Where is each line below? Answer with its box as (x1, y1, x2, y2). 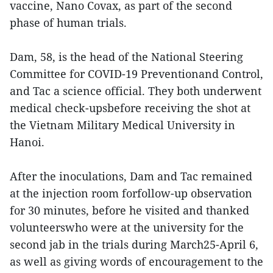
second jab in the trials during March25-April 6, (10, 237, 258, 252)
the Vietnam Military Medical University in (10, 118, 235, 133)
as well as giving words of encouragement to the (10, 254, 263, 269)
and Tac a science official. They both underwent (10, 83, 261, 99)
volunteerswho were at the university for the (10, 220, 244, 235)
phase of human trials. (10, 15, 127, 30)
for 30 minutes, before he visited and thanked (10, 203, 249, 218)
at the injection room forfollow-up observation (10, 186, 252, 201)
